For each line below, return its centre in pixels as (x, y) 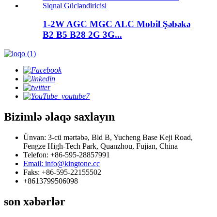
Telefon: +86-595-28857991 (67, 155)
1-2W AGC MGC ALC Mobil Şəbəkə (116, 24)
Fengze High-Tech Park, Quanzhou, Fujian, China (101, 146)
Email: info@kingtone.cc (62, 163)
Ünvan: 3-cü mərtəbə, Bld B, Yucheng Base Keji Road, (108, 137)
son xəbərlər (35, 201)
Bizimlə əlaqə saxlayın (59, 117)
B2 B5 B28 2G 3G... (82, 35)
